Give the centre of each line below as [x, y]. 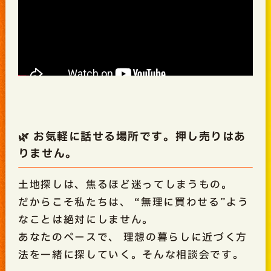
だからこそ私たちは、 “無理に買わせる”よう [133, 202]
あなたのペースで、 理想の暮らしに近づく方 [132, 237]
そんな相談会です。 [193, 255]
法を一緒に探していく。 [80, 255]
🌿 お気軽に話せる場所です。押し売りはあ [132, 137]
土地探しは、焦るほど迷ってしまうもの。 [125, 184]
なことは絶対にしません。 [86, 220]
